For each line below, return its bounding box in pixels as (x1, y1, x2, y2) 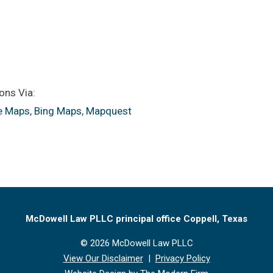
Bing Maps (34, 105, 82, 117)
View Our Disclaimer (63, 253, 143, 264)
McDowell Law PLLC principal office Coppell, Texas (26, 213, 247, 224)
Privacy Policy (155, 253, 210, 264)
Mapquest (86, 105, 132, 117)
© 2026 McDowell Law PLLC (80, 238, 193, 249)
